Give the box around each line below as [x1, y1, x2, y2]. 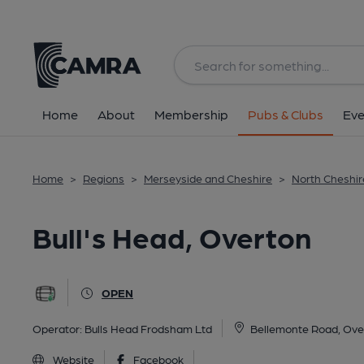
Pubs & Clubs [248, 106, 323, 122]
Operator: [32, 322, 84, 335]
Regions [83, 171, 124, 184]
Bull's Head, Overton [32, 219, 311, 253]
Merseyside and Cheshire [144, 171, 272, 184]
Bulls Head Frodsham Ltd [84, 322, 212, 335]
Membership [154, 106, 228, 122]
